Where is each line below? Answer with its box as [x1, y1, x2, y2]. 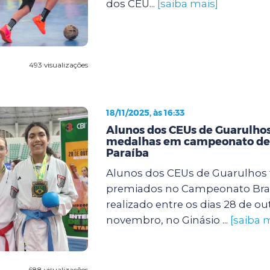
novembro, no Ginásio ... [105, 213, 230, 226]
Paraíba [105, 146, 149, 160]
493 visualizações [28, 60, 88, 69]
